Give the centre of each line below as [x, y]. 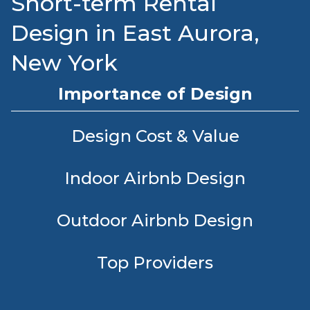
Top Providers [155, 263]
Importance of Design [155, 94]
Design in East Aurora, [135, 33]
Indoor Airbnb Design [155, 178]
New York [64, 63]
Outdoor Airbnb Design [155, 220]
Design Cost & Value [155, 136]
